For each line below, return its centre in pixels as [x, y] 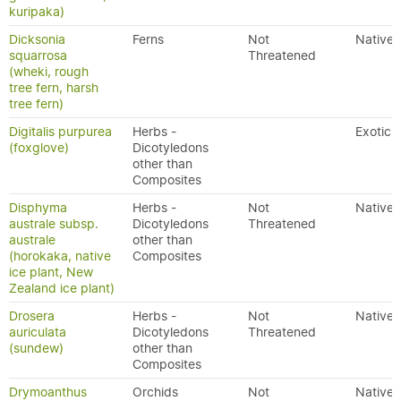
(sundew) [36, 348]
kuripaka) [37, 12]
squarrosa [38, 55]
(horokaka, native [60, 256]
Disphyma [38, 208]
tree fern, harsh [54, 88]
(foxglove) [39, 148]
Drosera [32, 316]
